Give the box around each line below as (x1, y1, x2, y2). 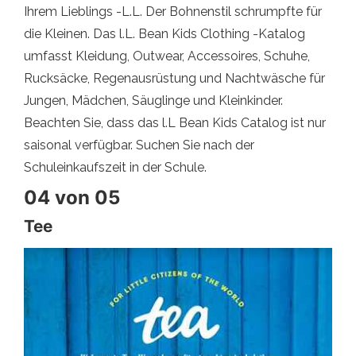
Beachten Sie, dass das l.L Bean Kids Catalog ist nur (24, 115, 326, 131)
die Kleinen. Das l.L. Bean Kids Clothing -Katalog (24, 26, 305, 42)
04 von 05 (24, 186, 120, 210)
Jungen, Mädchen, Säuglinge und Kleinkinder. (24, 93, 283, 109)
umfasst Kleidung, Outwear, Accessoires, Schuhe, (24, 48, 310, 64)
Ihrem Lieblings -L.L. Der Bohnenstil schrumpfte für (24, 4, 322, 20)
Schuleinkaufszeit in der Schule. (24, 160, 207, 176)
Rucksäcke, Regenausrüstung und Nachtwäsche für (24, 71, 325, 87)
